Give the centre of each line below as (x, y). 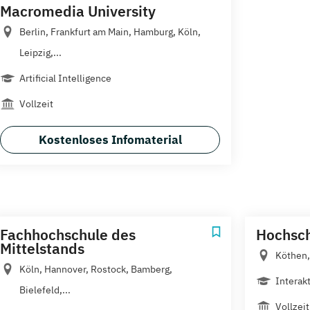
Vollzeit (36, 103)
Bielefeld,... (45, 290)
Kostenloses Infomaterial (110, 139)
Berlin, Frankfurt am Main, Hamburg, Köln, (110, 31)
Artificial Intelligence (65, 78)
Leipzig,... (40, 52)
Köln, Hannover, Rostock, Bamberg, (96, 269)
